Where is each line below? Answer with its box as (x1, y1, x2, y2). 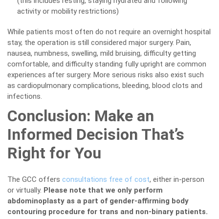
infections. (7, 92, 42, 101)
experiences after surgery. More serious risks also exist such (7, 70, 204, 79)
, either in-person (150, 175, 204, 184)
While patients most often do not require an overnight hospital (7, 27, 211, 36)
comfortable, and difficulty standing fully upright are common (7, 60, 206, 68)
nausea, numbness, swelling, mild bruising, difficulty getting (7, 49, 196, 58)
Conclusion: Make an (7, 107, 154, 125)
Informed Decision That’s (7, 125, 184, 144)
